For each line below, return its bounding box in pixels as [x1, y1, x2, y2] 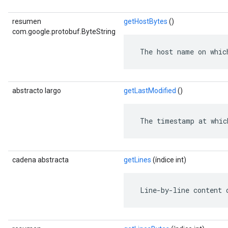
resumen [12, 17, 41, 25]
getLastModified [124, 87, 176, 95]
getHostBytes [124, 17, 167, 25]
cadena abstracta [12, 156, 69, 164]
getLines [124, 156, 151, 164]
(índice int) [151, 156, 186, 164]
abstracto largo [12, 87, 61, 95]
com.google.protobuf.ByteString [12, 27, 116, 36]
